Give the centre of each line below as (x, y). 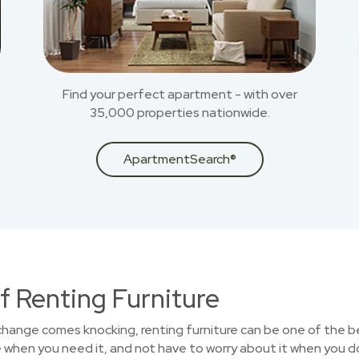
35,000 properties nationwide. (179, 113)
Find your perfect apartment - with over (179, 94)
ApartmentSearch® (179, 159)
